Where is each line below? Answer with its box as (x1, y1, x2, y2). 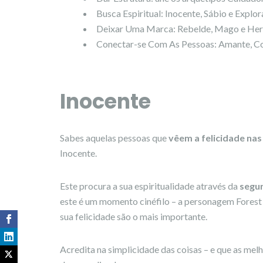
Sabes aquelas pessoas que (60, 131, 168, 143)
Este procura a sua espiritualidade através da (60, 180, 240, 191)
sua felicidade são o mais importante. (60, 210, 207, 222)
